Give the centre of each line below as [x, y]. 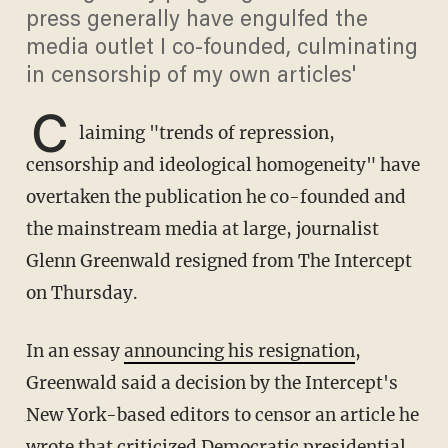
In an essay [78, 350]
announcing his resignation [239, 350]
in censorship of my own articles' [190, 76]
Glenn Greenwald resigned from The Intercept [218, 260]
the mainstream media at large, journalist [202, 228]
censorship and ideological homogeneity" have [222, 164]
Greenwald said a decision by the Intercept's [211, 382]
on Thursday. [81, 292]
